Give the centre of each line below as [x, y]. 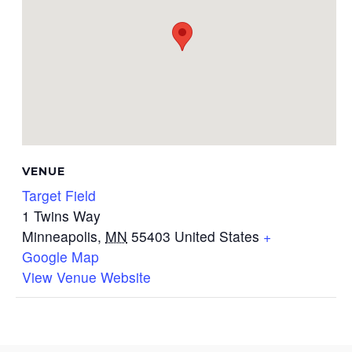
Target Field [59, 195]
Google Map [61, 257]
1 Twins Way [62, 216]
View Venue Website [87, 277]
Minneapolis [60, 236]
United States [217, 236]
